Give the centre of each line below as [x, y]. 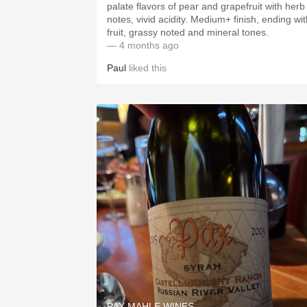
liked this [146, 68]
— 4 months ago [143, 45]
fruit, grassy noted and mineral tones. [188, 32]
